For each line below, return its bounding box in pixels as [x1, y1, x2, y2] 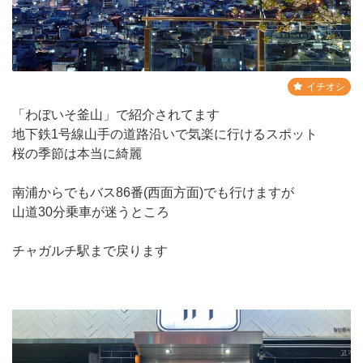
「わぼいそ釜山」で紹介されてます [12, 107, 220, 122]
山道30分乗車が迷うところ [12, 204, 169, 219]
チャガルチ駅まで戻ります [12, 243, 168, 258]
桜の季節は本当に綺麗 [12, 146, 142, 160]
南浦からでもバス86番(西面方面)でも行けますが [12, 185, 294, 199]
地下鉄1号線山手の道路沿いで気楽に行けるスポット [12, 126, 318, 141]
